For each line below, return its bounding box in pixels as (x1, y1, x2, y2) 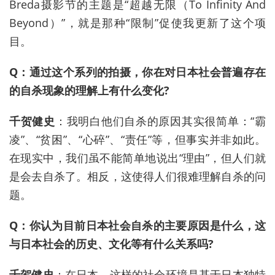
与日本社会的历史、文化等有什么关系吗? (9, 236, 214, 252)
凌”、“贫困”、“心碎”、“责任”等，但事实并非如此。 (9, 132, 266, 147)
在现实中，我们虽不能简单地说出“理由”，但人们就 (9, 150, 266, 166)
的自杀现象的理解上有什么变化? (9, 83, 169, 98)
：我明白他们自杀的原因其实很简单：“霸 (55, 114, 266, 129)
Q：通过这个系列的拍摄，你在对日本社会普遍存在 (9, 64, 266, 80)
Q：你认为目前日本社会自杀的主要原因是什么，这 (9, 218, 266, 233)
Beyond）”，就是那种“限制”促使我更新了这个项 (9, 15, 266, 31)
